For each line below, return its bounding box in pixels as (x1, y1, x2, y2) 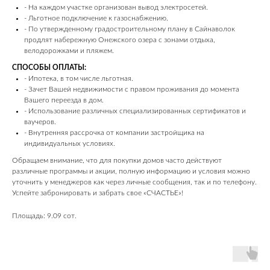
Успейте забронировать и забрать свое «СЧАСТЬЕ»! (12, 189, 183, 196)
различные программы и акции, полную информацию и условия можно (12, 168, 250, 175)
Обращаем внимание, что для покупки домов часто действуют (12, 157, 222, 164)
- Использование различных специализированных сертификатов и (24, 107, 246, 115)
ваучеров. (24, 118, 56, 125)
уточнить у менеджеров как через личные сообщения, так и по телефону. (12, 178, 257, 186)
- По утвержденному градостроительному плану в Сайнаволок (24, 25, 235, 33)
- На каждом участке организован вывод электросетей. (24, 4, 208, 11)
